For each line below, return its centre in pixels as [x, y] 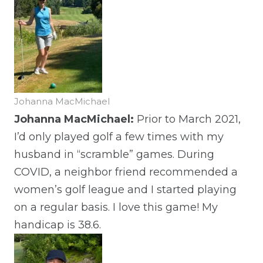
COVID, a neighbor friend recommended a [126, 172]
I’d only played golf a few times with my [119, 136]
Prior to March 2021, [187, 119]
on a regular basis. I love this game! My [116, 207]
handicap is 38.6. [58, 225]
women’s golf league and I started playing [125, 189]
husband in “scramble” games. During [114, 154]
